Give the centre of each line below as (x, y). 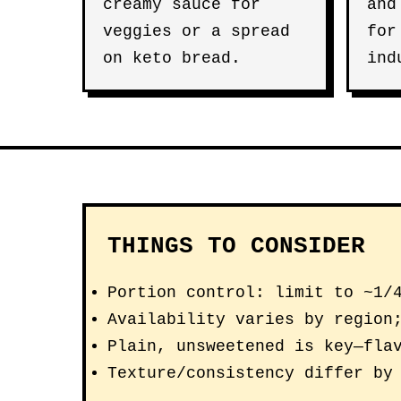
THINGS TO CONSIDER (236, 246)
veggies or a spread (196, 31)
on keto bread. (172, 58)
